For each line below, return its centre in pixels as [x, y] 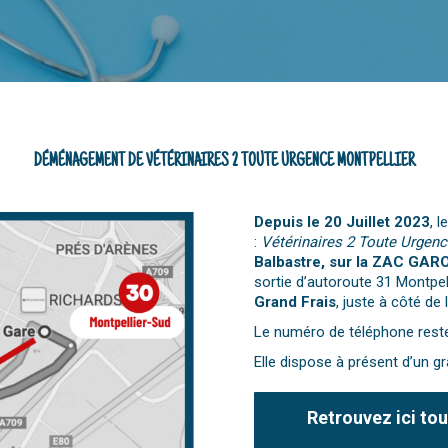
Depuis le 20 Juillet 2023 [342, 222]
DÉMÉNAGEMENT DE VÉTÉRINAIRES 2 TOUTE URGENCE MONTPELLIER [224, 162]
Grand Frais [295, 302]
